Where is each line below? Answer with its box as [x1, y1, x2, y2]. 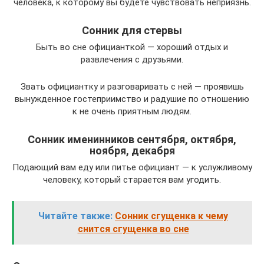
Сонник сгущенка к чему [115, 210, 228, 222]
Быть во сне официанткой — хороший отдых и [36, 42, 228, 53]
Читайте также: [38, 210, 113, 222]
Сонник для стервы [82, 24, 182, 37]
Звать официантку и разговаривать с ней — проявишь [20, 81, 244, 93]
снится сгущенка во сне [77, 223, 189, 235]
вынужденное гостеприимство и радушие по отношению [15, 94, 249, 105]
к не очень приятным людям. [72, 106, 192, 117]
